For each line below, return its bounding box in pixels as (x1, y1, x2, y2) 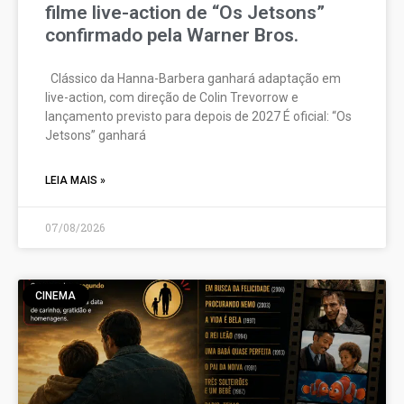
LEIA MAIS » (45, 173, 106, 187)
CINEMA (35, 289, 77, 302)
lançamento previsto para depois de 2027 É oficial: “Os (45, 108, 352, 124)
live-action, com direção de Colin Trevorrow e (45, 89, 298, 105)
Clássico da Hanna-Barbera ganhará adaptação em (45, 70, 341, 86)
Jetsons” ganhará (45, 127, 146, 142)
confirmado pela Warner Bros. (45, 23, 298, 46)
